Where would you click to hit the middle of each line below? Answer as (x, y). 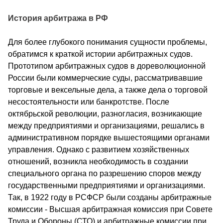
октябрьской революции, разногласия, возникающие (105, 113)
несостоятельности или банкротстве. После (89, 102)
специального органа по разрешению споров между (105, 173)
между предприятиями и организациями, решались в (106, 125)
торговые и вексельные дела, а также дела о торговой (108, 90)
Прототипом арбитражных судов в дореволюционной (107, 66)
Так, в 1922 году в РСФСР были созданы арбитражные (110, 197)
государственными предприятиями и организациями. (107, 185)
